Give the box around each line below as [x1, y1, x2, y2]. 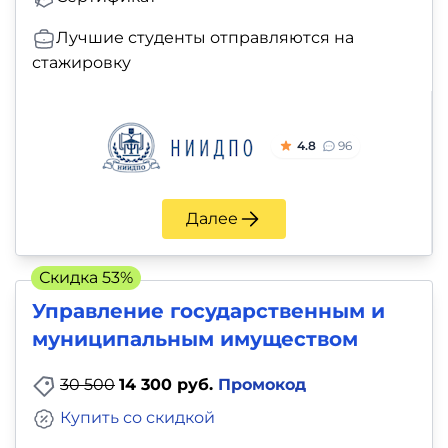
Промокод [218, 374, 306, 394]
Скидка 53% [39, 267, 133, 287]
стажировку [32, 52, 131, 72]
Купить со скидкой [60, 407, 215, 427]
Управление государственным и [32, 298, 385, 323]
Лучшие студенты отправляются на [56, 28, 354, 47]
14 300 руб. [119, 374, 218, 394]
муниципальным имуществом [32, 326, 358, 351]
